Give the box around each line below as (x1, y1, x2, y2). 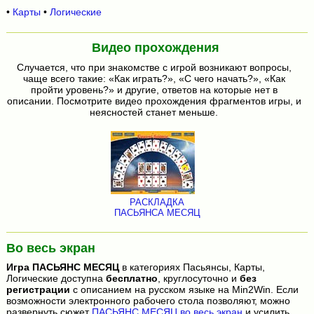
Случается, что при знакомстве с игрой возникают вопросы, (16, 62, 292, 73)
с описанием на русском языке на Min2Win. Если (69, 284, 299, 296)
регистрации (6, 284, 70, 296)
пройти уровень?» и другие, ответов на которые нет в (30, 84, 278, 95)
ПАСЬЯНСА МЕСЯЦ (114, 207, 200, 219)
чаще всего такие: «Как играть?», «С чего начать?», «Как (22, 73, 285, 84)
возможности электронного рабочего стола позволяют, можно (6, 295, 290, 307)
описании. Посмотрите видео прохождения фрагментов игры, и (6, 95, 301, 107)
